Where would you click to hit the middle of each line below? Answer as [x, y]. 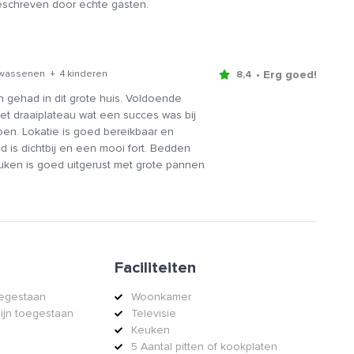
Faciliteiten [156, 268]
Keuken [151, 330]
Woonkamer [162, 297]
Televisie [154, 314]
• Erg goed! [286, 74]
